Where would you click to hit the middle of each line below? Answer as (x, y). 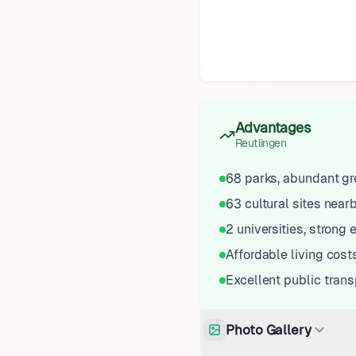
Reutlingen (261, 143)
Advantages (273, 128)
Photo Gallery (269, 329)
